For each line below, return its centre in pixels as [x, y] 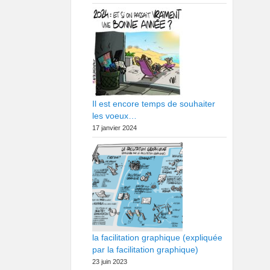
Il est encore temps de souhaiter [154, 104]
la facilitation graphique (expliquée [157, 237]
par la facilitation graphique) [145, 250]
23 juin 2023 [110, 262]
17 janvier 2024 [115, 128]
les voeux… [115, 116]
